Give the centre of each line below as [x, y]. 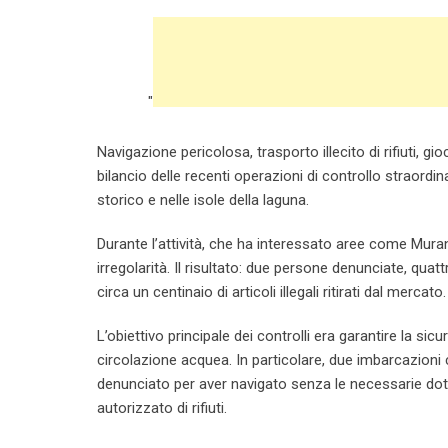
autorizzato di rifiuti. [162, 408]
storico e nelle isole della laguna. [203, 200]
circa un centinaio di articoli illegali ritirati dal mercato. [271, 292]
